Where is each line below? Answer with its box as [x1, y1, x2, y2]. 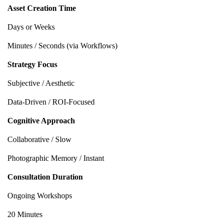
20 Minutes [7, 210, 42, 219]
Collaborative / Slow [7, 135, 72, 144]
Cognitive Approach [7, 116, 75, 125]
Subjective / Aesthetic [7, 78, 74, 87]
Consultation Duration [7, 172, 83, 181]
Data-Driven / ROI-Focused [7, 97, 95, 106]
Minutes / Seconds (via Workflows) [7, 41, 117, 50]
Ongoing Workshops [7, 191, 72, 200]
